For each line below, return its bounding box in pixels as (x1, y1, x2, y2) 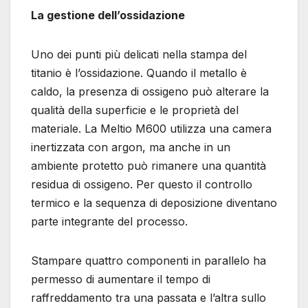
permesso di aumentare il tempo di (31, 272, 210, 286)
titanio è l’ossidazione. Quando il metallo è (31, 65, 247, 80)
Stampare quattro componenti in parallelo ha (31, 253, 266, 267)
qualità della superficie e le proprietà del (31, 102, 239, 117)
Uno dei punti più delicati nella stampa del (31, 47, 247, 61)
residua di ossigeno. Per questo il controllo (31, 177, 252, 191)
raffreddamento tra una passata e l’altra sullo (31, 290, 266, 305)
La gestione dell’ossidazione (31, 8, 185, 22)
